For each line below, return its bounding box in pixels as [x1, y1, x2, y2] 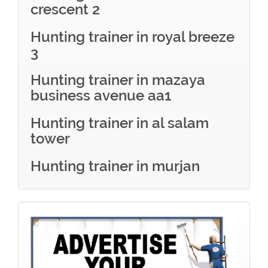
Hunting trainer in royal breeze [31, 28, 234, 45]
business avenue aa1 [31, 87, 171, 104]
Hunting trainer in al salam [31, 114, 209, 132]
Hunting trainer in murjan [31, 157, 200, 175]
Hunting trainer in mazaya [31, 71, 205, 89]
